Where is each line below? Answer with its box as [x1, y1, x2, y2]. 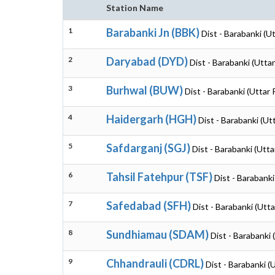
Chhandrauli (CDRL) [106, 257, 204, 270]
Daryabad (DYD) [106, 55, 188, 68]
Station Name [106, 2, 163, 13]
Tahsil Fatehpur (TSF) [106, 170, 212, 184]
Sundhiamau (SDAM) [106, 228, 209, 241]
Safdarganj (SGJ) [106, 141, 190, 155]
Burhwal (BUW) [106, 83, 183, 97]
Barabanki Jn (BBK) [106, 26, 199, 39]
